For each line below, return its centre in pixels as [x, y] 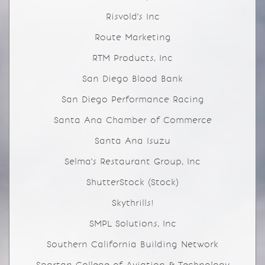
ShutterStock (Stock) [132, 182]
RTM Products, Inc [132, 58]
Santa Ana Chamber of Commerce [132, 120]
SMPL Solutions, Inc [132, 224]
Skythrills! [132, 203]
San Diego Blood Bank [132, 79]
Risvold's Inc [132, 17]
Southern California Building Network [132, 244]
